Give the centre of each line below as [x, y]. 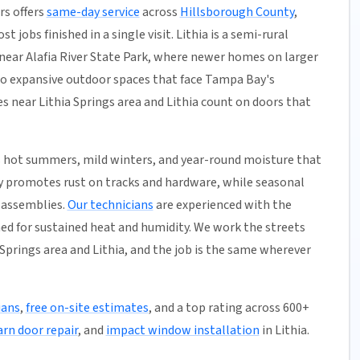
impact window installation [182, 331]
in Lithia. [284, 331]
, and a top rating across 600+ [229, 308]
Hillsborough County [237, 12]
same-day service [93, 12]
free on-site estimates [87, 308]
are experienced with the [222, 205]
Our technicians [110, 205]
